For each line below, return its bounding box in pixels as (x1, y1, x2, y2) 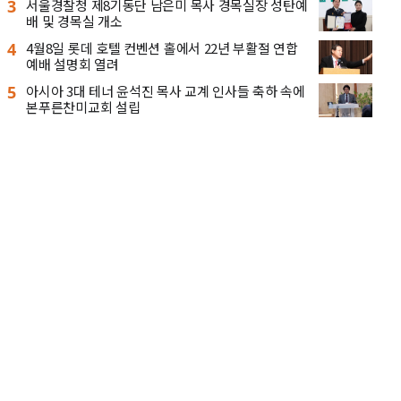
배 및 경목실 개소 (26, 12, 123, 31)
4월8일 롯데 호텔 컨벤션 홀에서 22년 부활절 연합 (26, 38, 298, 58)
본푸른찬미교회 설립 (26, 97, 141, 116)
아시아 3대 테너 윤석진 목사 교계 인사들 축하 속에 (26, 81, 305, 100)
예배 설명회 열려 (26, 55, 119, 74)
